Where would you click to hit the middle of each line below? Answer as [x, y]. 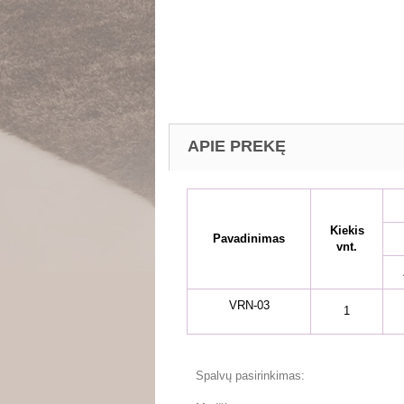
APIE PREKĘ [237, 146]
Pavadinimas [249, 238]
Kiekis [347, 230]
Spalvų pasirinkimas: [250, 375]
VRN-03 [249, 305]
